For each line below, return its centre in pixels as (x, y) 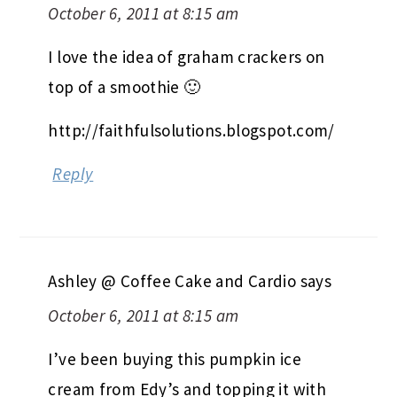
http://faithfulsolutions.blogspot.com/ (191, 131)
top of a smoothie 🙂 (125, 87)
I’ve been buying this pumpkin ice (175, 359)
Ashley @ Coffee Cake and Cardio (172, 281)
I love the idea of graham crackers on (187, 57)
